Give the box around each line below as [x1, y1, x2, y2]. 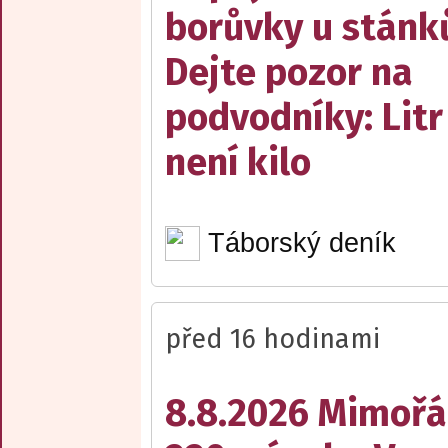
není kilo [165, 140, 311, 186]
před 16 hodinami [165, 322, 380, 355]
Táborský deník [207, 227, 396, 258]
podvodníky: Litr [165, 95, 443, 141]
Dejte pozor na [165, 50, 413, 96]
